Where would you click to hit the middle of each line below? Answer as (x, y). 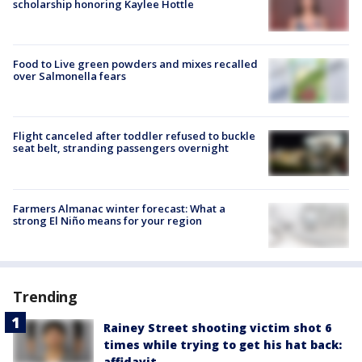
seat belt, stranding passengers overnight (121, 148)
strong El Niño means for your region (107, 220)
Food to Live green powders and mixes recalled (135, 64)
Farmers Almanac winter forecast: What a (119, 208)
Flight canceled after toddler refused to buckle (134, 136)
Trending (46, 296)
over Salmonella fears (69, 76)
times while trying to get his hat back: (223, 344)
